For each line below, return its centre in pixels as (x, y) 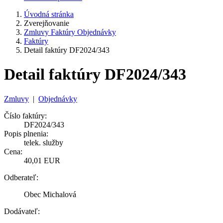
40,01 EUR (42, 160)
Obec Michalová (50, 194)
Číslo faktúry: (25, 115)
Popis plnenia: (26, 133)
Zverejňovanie (47, 23)
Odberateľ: (21, 177)
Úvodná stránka (49, 14)
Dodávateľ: (22, 211)
